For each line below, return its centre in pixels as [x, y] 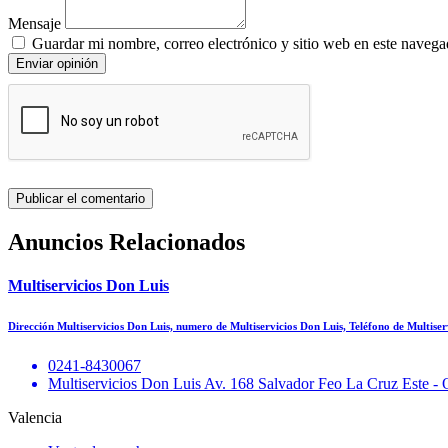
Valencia [35, 417]
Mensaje [34, 23]
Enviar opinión [57, 63]
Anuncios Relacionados [126, 241]
